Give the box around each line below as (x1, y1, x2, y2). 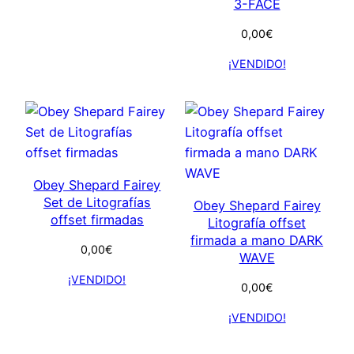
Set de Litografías (43, 194, 151, 210)
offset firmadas (50, 211, 144, 228)
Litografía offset (208, 214, 307, 231)
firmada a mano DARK (190, 232, 324, 248)
